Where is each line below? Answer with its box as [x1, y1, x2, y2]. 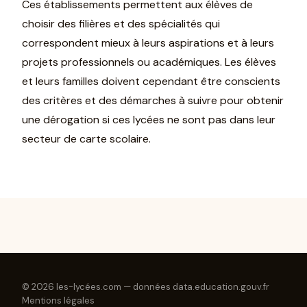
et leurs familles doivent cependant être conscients [22, 73, 280, 88]
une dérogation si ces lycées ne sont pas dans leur [22, 112, 275, 127]
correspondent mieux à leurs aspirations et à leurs [22, 35, 274, 50]
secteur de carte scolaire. [22, 131, 151, 146]
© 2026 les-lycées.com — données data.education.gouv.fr [22, 280, 269, 293]
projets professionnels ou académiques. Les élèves [22, 54, 276, 69]
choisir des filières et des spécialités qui [22, 16, 220, 31]
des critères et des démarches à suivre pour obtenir [22, 93, 284, 108]
